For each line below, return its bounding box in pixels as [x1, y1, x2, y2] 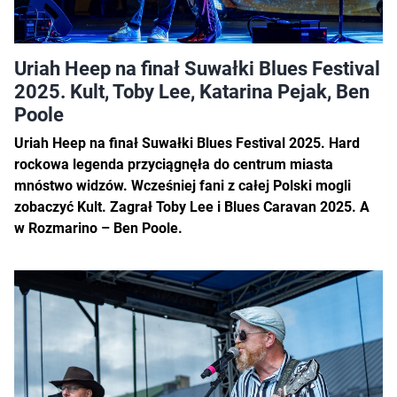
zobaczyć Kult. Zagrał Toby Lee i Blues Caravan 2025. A [14, 198, 370, 215]
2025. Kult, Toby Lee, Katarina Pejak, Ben [14, 79, 370, 103]
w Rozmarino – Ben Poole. [14, 219, 183, 237]
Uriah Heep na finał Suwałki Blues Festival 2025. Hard [14, 134, 360, 152]
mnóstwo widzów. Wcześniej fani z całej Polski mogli [14, 176, 351, 194]
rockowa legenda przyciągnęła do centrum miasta [14, 155, 333, 173]
